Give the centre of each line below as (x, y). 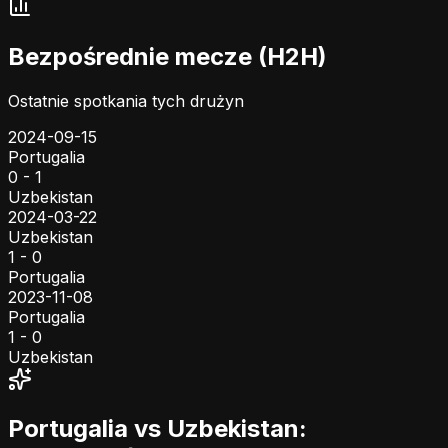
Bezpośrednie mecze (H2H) (167, 56)
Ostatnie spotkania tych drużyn (126, 100)
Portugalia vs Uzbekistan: (157, 429)
